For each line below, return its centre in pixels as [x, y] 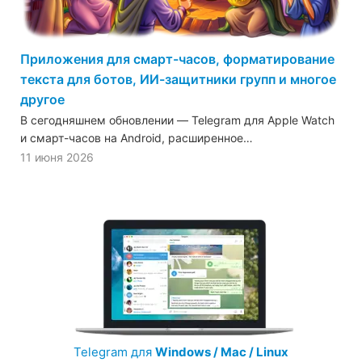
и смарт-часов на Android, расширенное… [137, 138]
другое [42, 100]
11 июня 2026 [57, 158]
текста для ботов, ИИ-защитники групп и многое [178, 80]
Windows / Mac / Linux [222, 352]
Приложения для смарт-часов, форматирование [177, 59]
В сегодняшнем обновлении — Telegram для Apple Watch [177, 120]
